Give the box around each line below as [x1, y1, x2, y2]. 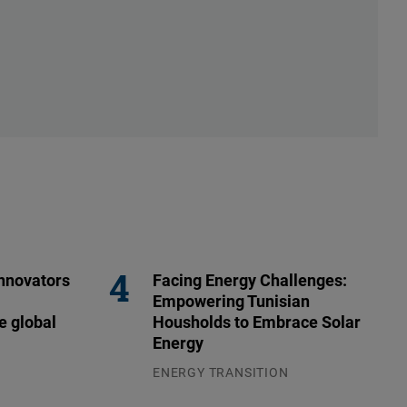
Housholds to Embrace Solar [153, 311, 361, 333]
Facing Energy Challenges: [153, 269, 347, 292]
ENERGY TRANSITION [153, 363, 289, 382]
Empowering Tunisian [153, 290, 310, 313]
